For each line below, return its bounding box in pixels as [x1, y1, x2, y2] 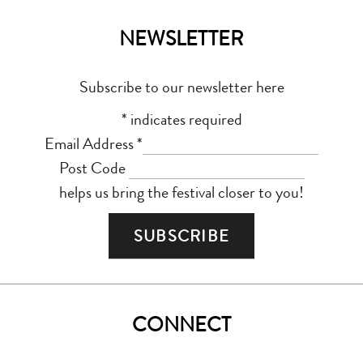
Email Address [45, 132, 137, 156]
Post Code [58, 156, 129, 181]
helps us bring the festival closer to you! [59, 181, 304, 205]
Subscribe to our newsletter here [79, 75, 284, 100]
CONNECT [132, 310, 231, 340]
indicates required [126, 108, 242, 132]
